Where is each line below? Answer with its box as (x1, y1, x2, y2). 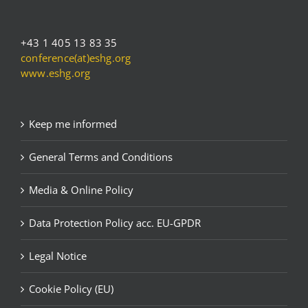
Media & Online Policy (29, 183, 133, 197)
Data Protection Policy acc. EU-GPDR (29, 216, 201, 230)
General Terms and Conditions (29, 150, 173, 164)
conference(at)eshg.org (21, 51, 131, 65)
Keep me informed (29, 117, 117, 131)
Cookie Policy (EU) (29, 282, 113, 296)
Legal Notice (29, 249, 87, 263)
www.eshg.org (21, 66, 91, 80)
